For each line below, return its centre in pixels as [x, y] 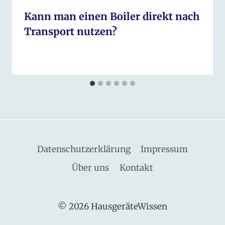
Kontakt [136, 167]
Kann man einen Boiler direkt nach [112, 16]
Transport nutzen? [71, 31]
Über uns [91, 167]
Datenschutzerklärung [84, 149]
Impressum [164, 149]
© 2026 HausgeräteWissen [113, 206]
